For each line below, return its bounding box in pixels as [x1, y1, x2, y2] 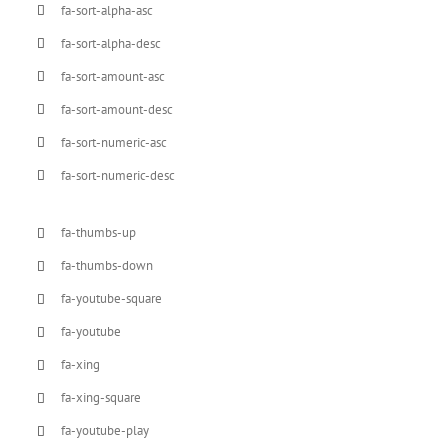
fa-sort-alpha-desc [61, 34, 162, 52]
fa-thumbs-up [61, 224, 137, 241]
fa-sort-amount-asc [61, 67, 166, 85]
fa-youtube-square [61, 290, 163, 307]
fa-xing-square [61, 389, 142, 406]
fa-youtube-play [61, 422, 150, 439]
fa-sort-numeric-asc [61, 133, 168, 151]
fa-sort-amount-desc [61, 100, 174, 118]
